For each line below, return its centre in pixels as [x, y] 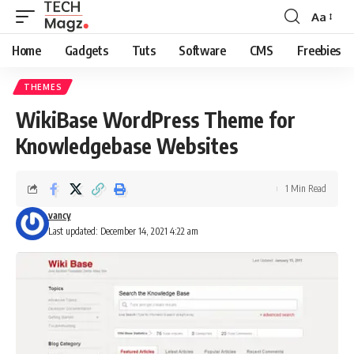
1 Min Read [306, 188]
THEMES [43, 87]
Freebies [319, 51]
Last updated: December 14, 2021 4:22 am [123, 231]
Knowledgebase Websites [127, 146]
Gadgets [86, 51]
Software [202, 51]
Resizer [330, 45]
